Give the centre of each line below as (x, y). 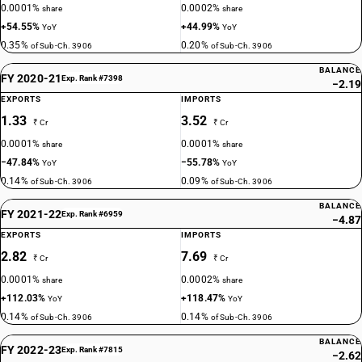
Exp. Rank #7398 (92, 78)
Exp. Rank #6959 (92, 214)
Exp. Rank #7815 (92, 349)
